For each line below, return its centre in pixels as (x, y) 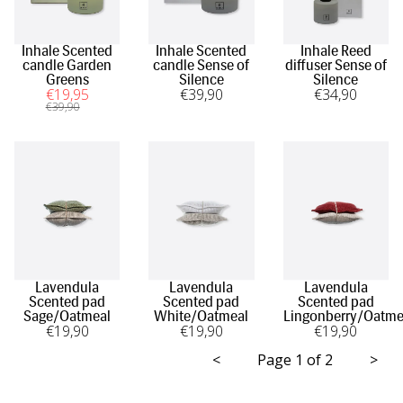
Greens (67, 80)
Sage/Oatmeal (67, 316)
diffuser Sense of (336, 66)
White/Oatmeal (201, 316)
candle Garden (67, 66)
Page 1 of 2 (295, 359)
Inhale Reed (336, 51)
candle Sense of (201, 66)
